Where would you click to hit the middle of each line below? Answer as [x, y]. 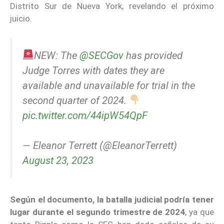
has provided [153, 55]
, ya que [199, 212]
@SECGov [102, 55]
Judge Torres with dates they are [93, 70]
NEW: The [57, 55]
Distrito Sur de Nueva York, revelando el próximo [112, 6]
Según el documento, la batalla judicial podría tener [112, 199]
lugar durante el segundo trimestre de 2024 [98, 212]
